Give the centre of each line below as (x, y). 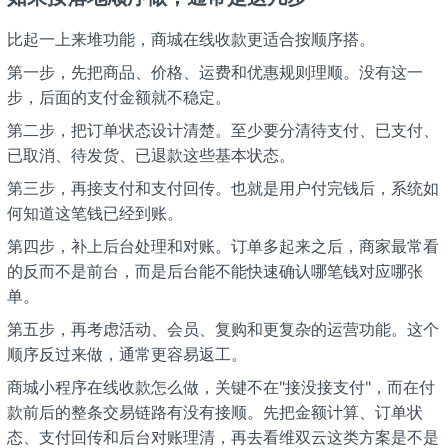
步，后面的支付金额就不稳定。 (118, 97)
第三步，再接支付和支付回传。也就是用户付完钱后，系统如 (222, 188)
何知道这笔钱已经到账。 (94, 213)
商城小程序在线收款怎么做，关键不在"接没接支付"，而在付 (220, 387)
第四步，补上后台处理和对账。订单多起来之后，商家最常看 (222, 246)
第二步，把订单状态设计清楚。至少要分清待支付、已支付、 (222, 130)
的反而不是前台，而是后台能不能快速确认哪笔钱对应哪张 (214, 271)
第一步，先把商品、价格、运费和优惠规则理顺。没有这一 (214, 72)
